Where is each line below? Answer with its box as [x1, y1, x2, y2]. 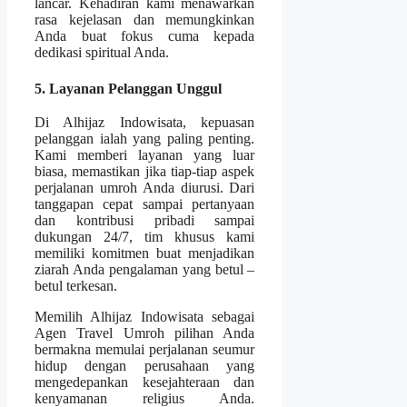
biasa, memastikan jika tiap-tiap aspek [35, 164, 255, 180]
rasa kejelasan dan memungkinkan [35, 11, 255, 27]
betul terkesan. [35, 278, 117, 294]
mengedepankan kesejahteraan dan [35, 374, 255, 391]
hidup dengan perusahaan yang [35, 358, 255, 374]
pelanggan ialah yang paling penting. [35, 131, 255, 147]
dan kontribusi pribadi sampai [35, 213, 255, 229]
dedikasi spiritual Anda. [35, 44, 169, 60]
